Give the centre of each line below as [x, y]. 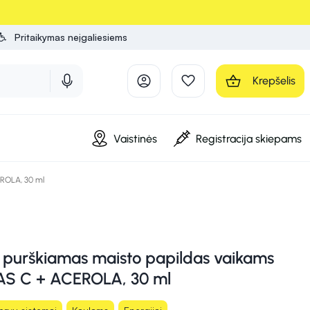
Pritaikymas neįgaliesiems [71, 37]
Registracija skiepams [249, 138]
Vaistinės [135, 138]
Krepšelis [274, 81]
